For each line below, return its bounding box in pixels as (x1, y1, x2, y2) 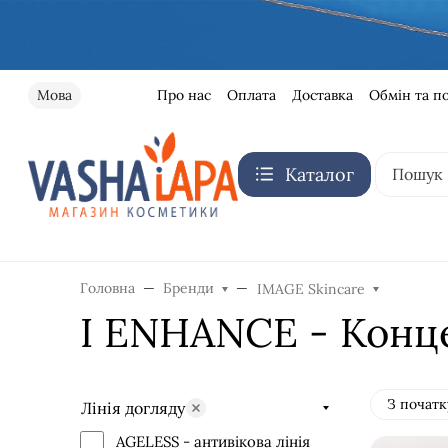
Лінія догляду (81, 397, 185, 418)
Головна (80, 278, 135, 297)
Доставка (291, 85, 353, 104)
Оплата (226, 85, 276, 104)
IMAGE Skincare (257, 279, 366, 298)
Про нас (156, 85, 211, 104)
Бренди (163, 278, 214, 297)
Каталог (285, 162, 354, 186)
